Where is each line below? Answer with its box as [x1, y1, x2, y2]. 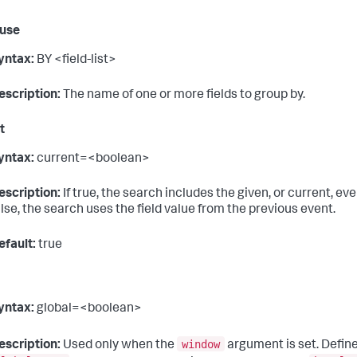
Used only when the [61, 339, 177, 352]
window [182, 337, 220, 351]
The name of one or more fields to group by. [61, 89, 305, 103]
